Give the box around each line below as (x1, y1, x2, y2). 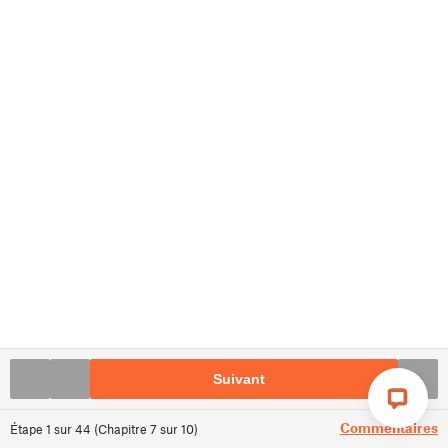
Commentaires (340, 419, 438, 436)
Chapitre (98, 421, 147, 437)
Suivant (213, 371, 265, 387)
